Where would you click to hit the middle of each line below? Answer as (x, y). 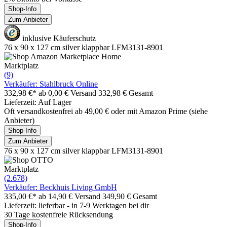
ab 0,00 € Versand (68, 93)
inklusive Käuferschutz (58, 38)
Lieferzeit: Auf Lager (38, 102)
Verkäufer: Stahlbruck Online (51, 84)
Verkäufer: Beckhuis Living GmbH (61, 187)
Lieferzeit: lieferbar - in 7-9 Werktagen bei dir (77, 205)
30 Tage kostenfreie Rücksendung (59, 214)
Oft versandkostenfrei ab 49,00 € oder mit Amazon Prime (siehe (106, 111)
